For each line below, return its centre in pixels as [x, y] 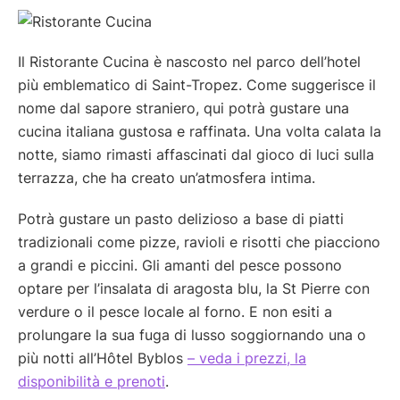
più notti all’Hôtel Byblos [103, 358]
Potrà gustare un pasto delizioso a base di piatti [181, 219]
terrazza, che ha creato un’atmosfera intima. [167, 178]
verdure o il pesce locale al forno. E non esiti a [175, 312]
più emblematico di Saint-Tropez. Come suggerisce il [197, 85]
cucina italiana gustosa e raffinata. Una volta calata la [200, 132]
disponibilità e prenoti [92, 382]
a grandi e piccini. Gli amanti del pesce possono [180, 266]
